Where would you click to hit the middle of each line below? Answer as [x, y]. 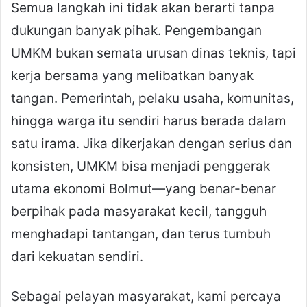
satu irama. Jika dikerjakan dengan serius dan [151, 144]
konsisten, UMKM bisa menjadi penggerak [140, 167]
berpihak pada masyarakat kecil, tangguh [139, 212]
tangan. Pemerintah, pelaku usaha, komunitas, [152, 99]
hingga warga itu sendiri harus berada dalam [149, 121]
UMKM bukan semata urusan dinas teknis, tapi [153, 53]
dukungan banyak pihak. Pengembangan [136, 31]
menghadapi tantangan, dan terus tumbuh [141, 234]
